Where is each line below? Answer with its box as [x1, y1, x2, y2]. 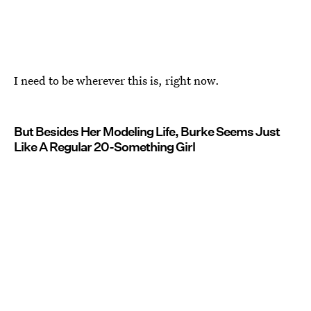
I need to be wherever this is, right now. [14, 72, 219, 88]
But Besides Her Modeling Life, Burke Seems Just [14, 124, 280, 139]
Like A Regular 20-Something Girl [14, 140, 195, 154]
